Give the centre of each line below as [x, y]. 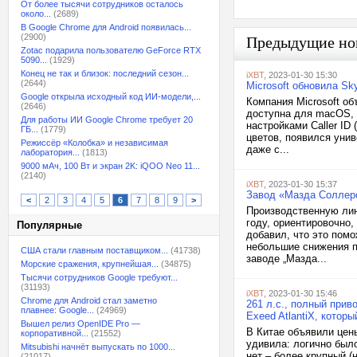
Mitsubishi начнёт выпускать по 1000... [98, 347]
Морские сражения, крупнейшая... [90, 264]
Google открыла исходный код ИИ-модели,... [111, 96]
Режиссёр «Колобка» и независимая [94, 143]
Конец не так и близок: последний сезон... [105, 73]
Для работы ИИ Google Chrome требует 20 [107, 120]
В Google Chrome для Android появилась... [106, 27]
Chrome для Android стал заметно [89, 300]
